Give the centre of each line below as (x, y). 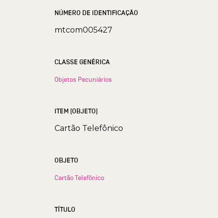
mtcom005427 (83, 30)
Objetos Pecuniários (83, 79)
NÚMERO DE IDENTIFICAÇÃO (96, 13)
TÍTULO (65, 209)
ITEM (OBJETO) (76, 111)
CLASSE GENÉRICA (82, 62)
